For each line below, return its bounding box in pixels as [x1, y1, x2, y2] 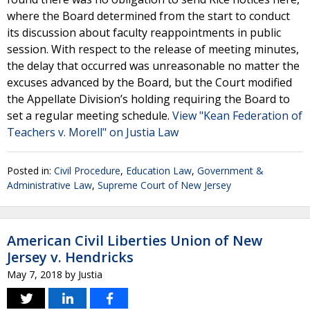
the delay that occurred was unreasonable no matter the [7, 58, 300, 73]
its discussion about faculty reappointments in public [7, 25, 281, 40]
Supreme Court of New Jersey [98, 179, 231, 192]
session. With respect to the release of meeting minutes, [7, 42, 299, 57]
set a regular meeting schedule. [7, 108, 172, 123]
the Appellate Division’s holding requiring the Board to [7, 91, 290, 107]
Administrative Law [7, 179, 92, 192]
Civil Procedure [54, 164, 120, 177]
